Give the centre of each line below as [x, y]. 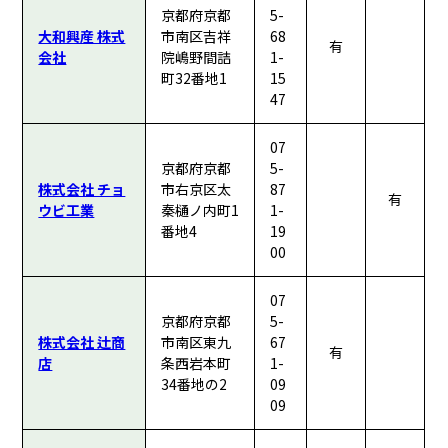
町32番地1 [194, 78]
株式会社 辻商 [82, 342]
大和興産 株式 [82, 36]
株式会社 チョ [82, 189]
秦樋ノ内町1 [200, 210]
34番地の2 [194, 384]
